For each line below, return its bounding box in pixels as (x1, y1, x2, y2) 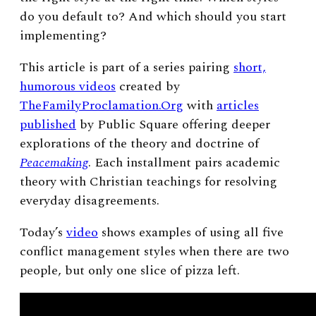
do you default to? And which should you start (20, 6, 286, 26)
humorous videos (20, 76, 116, 96)
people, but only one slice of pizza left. (20, 260, 243, 280)
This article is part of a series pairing (20, 57, 233, 77)
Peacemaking (20, 152, 88, 172)
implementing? (20, 25, 107, 45)
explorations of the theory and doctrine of (20, 133, 259, 153)
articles (217, 95, 259, 115)
